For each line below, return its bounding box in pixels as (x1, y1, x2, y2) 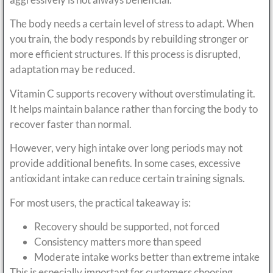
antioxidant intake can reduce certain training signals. (10, 172, 245, 185)
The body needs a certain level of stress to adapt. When (10, 17, 253, 30)
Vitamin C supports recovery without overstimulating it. (10, 87, 255, 100)
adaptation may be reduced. (10, 63, 135, 76)
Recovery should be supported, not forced (34, 219, 220, 233)
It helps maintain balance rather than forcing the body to (10, 102, 258, 115)
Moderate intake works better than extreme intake (34, 250, 260, 263)
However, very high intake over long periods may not (10, 141, 243, 155)
